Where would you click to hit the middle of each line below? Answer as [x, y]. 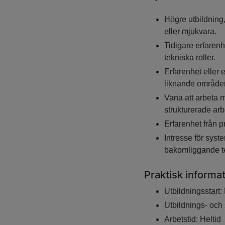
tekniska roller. [190, 58]
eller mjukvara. [190, 32]
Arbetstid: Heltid [192, 219]
